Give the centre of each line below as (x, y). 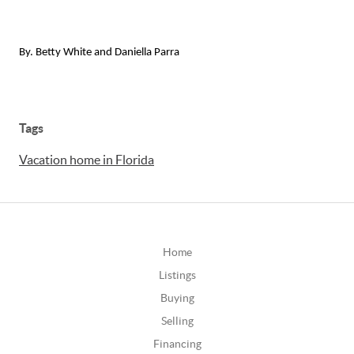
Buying (177, 298)
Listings (177, 275)
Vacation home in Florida (87, 160)
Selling (177, 321)
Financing (177, 344)
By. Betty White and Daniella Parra (99, 53)
